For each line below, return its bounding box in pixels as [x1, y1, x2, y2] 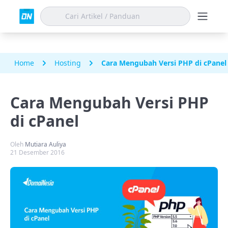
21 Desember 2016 [10, 148, 65, 157]
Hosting [54, 58, 81, 68]
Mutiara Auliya [25, 140, 66, 149]
